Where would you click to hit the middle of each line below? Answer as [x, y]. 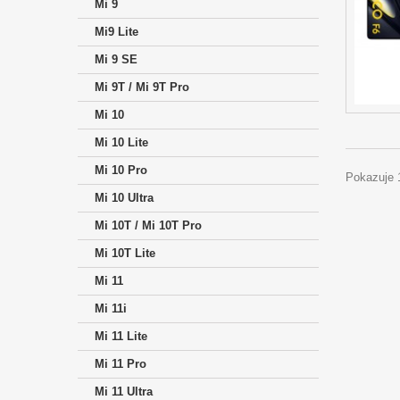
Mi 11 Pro [121, 364]
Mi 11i [111, 309]
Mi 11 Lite [121, 337]
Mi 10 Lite [121, 143]
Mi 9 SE [116, 60]
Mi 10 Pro [121, 171]
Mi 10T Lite [125, 254]
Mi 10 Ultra [124, 198]
